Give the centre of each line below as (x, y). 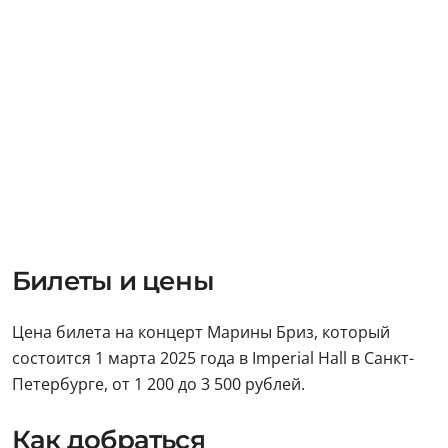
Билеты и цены (113, 281)
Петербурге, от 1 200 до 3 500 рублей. (158, 384)
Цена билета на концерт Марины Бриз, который (201, 332)
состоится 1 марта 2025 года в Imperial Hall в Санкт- (213, 358)
